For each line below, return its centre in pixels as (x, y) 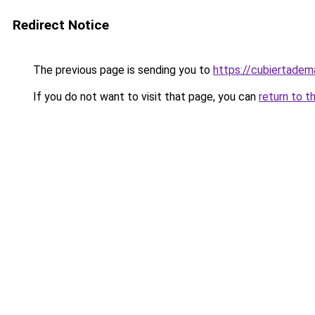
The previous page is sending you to (122, 70)
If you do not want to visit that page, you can (144, 97)
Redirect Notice (61, 25)
